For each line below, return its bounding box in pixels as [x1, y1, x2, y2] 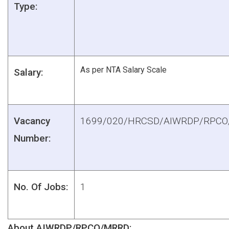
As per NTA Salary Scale [80, 64, 167, 75]
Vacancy [14, 114, 50, 127]
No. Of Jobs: [14, 180, 68, 193]
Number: [14, 132, 51, 144]
